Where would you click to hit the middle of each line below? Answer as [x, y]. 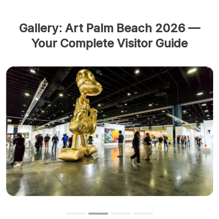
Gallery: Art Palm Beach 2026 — [109, 28]
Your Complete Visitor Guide [109, 44]
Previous [36, 137]
